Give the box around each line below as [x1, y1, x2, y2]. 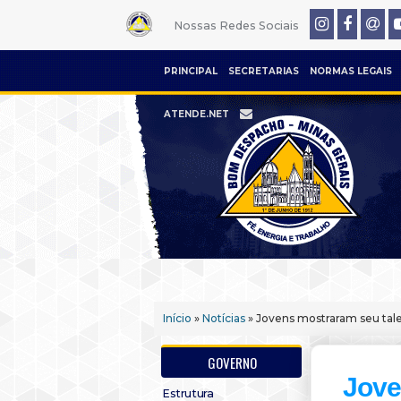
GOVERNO [208, 353, 257, 372]
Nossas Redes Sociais [173, 19, 299, 32]
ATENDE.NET [164, 108, 229, 120]
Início [163, 311, 192, 325]
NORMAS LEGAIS [310, 65, 392, 77]
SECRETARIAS [228, 65, 299, 77]
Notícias [202, 311, 245, 325]
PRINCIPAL [164, 65, 218, 77]
